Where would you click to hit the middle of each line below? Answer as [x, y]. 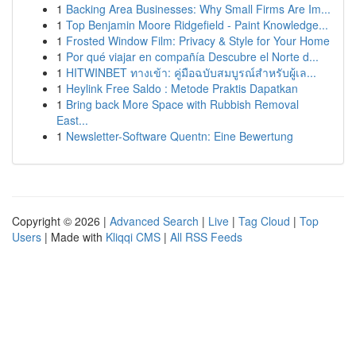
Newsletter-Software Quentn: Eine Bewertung [180, 136]
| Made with [74, 237]
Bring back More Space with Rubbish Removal [182, 104]
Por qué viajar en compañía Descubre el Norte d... [192, 56]
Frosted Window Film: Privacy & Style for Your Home [198, 41]
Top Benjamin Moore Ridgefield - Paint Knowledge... [197, 25]
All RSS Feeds [206, 237]
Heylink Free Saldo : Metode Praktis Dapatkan [182, 88]
